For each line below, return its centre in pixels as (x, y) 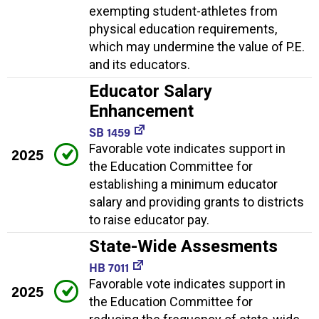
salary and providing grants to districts (197, 202)
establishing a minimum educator (183, 184)
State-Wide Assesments (183, 247)
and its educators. (140, 65)
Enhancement (141, 111)
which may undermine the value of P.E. (197, 47)
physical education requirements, (183, 29)
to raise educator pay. (149, 220)
